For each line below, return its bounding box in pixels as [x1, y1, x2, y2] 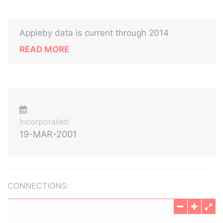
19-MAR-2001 [19, 129, 77, 139]
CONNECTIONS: [7, 181, 68, 191]
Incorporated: [19, 116, 70, 126]
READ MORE [19, 44, 69, 54]
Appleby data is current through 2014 [19, 28, 169, 38]
